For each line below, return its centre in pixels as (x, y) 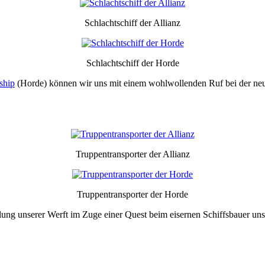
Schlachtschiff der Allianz (132, 22)
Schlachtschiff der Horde (132, 63)
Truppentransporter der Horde (132, 194)
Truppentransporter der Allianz (132, 154)
